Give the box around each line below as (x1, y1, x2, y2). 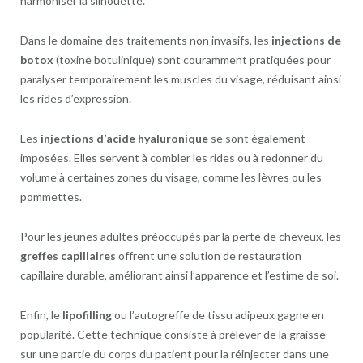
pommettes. (19, 189, 82, 203)
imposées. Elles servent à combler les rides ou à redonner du (19, 150, 323, 164)
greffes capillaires (19, 248, 116, 263)
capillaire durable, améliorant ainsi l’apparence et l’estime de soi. (19, 267, 339, 282)
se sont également (207, 130, 305, 145)
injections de (271, 32, 341, 47)
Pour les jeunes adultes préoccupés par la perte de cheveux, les (19, 228, 341, 243)
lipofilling (62, 307, 112, 322)
